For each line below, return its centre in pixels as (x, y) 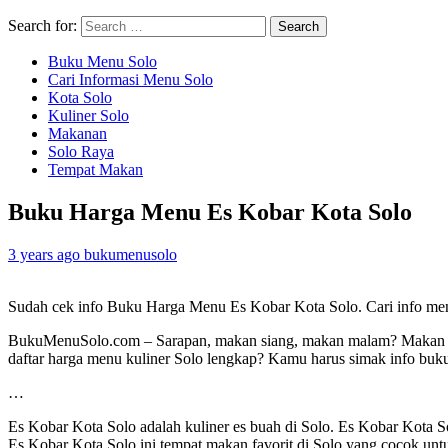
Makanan (77, 133)
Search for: (42, 25)
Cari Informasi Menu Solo (130, 79)
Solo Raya (81, 151)
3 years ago (46, 254)
